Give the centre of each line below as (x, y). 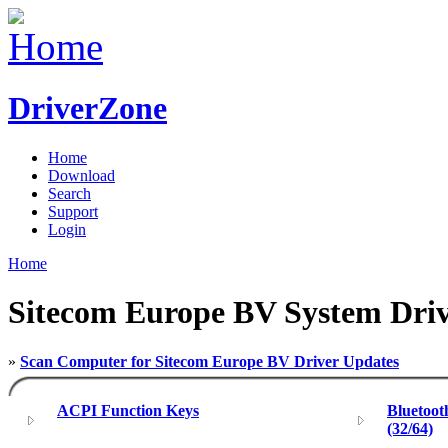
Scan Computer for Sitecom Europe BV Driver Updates (209, 361)
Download (81, 175)
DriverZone (87, 108)
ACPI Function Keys (128, 410)
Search (69, 193)
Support (73, 211)
